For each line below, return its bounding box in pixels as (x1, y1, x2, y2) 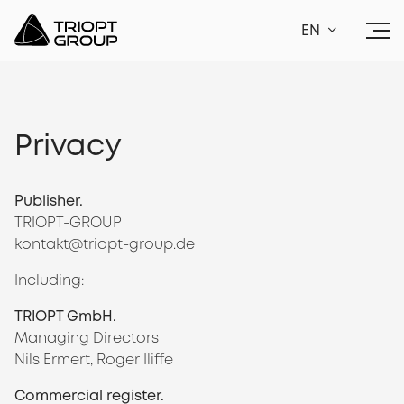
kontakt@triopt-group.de (14, 234, 195, 253)
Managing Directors (14, 328, 159, 347)
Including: (14, 271, 84, 289)
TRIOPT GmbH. (14, 307, 116, 326)
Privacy (14, 126, 122, 164)
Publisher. (14, 191, 83, 210)
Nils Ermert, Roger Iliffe (14, 350, 173, 369)
